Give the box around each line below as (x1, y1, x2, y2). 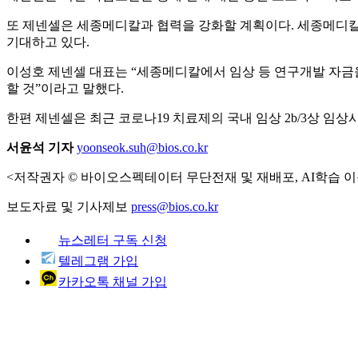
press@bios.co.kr (131, 199, 218, 213)
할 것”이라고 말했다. (6, 81, 124, 95)
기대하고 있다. (6, 34, 89, 49)
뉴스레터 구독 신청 (58, 233, 167, 247)
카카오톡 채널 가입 (58, 274, 167, 288)
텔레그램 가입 (58, 253, 138, 268)
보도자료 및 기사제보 (6, 199, 131, 213)
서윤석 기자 (6, 140, 74, 154)
